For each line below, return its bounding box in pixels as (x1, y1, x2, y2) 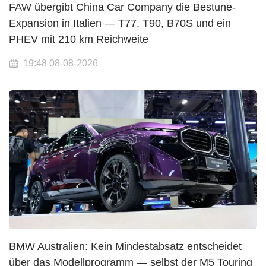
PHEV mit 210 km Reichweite (9, 33, 148, 45)
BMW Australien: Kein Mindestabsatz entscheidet (9, 240, 242, 252)
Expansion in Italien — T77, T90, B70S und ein (9, 17, 231, 29)
